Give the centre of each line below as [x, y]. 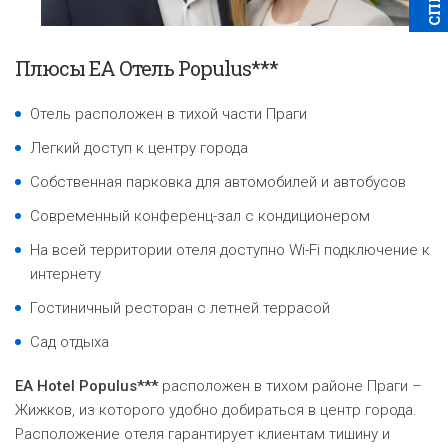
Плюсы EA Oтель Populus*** [146, 67]
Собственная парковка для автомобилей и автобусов [218, 181]
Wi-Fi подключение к [359, 249]
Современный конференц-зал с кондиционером [200, 215]
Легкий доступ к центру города [139, 147]
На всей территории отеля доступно [159, 249]
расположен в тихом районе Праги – [290, 385]
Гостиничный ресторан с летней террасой [180, 307]
